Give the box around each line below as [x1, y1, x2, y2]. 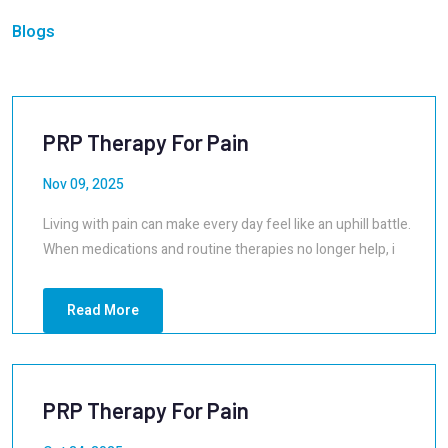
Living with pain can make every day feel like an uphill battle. [43, 214, 411, 235]
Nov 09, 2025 [43, 174, 124, 195]
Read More [67, 300, 139, 321]
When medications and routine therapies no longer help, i [43, 239, 395, 260]
